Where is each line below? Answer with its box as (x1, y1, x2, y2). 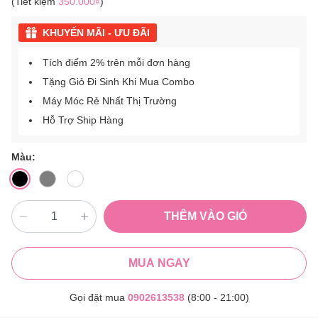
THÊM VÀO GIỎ (163, 210, 247, 223)
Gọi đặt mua (69, 292, 128, 304)
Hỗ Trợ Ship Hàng (43, 114, 124, 126)
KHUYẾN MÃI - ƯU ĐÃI (43, 27, 150, 39)
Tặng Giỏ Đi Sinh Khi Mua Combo (43, 76, 194, 88)
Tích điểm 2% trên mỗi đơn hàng (43, 57, 190, 69)
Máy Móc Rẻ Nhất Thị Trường (43, 95, 177, 107)
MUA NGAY (128, 257, 190, 270)
